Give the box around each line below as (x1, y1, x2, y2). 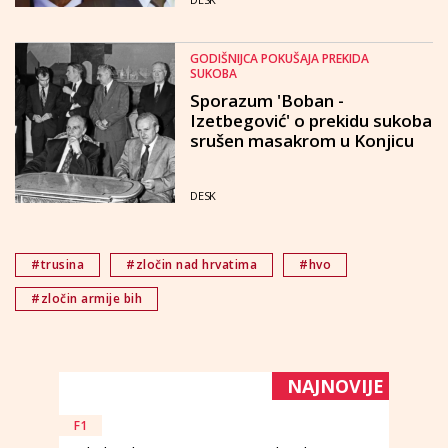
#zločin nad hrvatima (126, 256, 257, 273)
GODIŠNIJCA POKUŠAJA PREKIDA (190, 50, 369, 67)
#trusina (31, 256, 84, 273)
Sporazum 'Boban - (190, 89, 344, 112)
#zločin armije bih (31, 290, 142, 307)
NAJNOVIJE (287, 374, 384, 398)
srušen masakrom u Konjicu (190, 129, 414, 152)
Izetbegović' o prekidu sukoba (190, 109, 432, 132)
